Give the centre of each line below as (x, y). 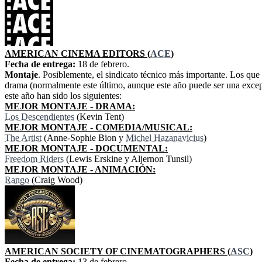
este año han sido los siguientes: (63, 96)
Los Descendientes (39, 117)
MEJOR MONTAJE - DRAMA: (70, 106)
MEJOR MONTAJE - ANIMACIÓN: (80, 170)
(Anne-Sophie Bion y (84, 138)
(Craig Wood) (56, 180)
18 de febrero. (102, 64)
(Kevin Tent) (99, 117)
